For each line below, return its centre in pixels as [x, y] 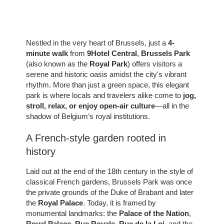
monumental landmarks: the [73, 213]
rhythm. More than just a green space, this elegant [108, 85]
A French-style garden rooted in [96, 138]
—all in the [172, 106]
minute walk [47, 53]
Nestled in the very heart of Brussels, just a [97, 43]
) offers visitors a [155, 64]
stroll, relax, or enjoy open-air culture [91, 106]
